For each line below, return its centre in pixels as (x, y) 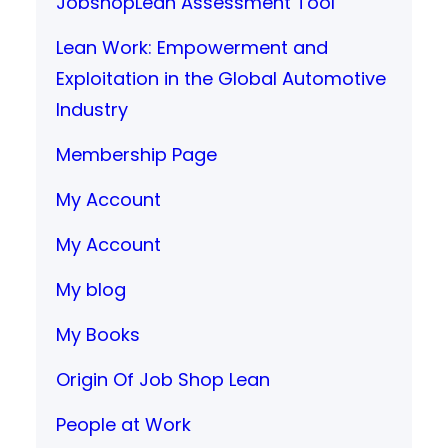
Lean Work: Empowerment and (192, 47)
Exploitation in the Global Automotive (221, 78)
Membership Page (136, 154)
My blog (91, 289)
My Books (98, 334)
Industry (92, 109)
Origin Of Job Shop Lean (163, 379)
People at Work (123, 424)
